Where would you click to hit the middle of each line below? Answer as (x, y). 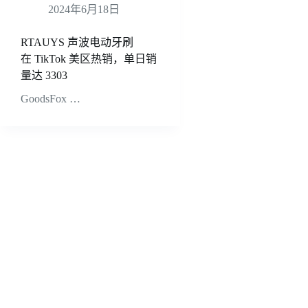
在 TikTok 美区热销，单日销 (89, 59)
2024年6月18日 (84, 10)
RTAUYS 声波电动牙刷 (77, 43)
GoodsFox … (51, 98)
